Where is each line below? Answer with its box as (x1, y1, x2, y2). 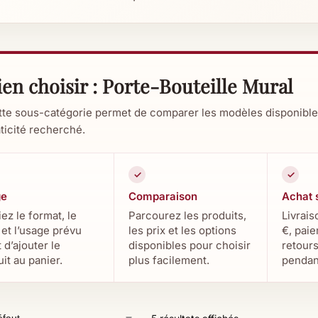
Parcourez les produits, (128, 209, 247, 222)
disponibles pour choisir (128, 238, 251, 252)
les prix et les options (128, 224, 237, 237)
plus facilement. (128, 253, 210, 267)
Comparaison (128, 190, 198, 203)
